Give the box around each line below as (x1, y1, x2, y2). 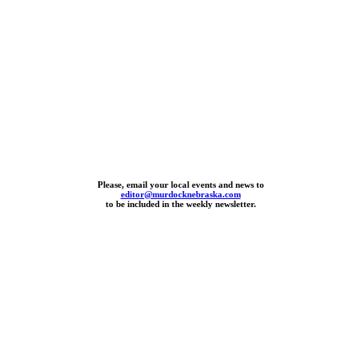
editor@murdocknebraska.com (120, 189, 241, 199)
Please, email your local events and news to (97, 179, 264, 189)
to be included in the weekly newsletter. (105, 198, 256, 209)
